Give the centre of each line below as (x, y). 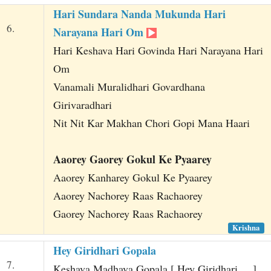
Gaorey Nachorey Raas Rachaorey (128, 213)
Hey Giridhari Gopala (104, 250)
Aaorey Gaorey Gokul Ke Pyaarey (132, 159)
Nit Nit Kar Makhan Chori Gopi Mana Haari (151, 122)
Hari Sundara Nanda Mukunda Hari (139, 14)
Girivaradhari (82, 104)
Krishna (246, 228)
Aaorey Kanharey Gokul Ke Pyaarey (132, 177)
